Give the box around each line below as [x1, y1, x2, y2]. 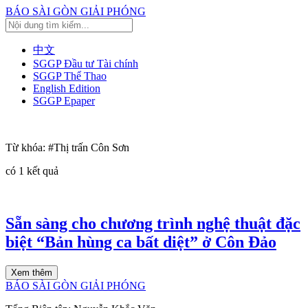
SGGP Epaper [33, 95, 95, 107]
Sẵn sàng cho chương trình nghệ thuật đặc [5, 214, 300, 232]
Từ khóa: [5, 142, 48, 153]
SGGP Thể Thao [33, 70, 107, 82]
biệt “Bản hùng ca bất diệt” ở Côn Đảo [5, 232, 276, 251]
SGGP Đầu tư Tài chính [33, 58, 138, 69]
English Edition [33, 82, 100, 94]
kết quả [24, 165, 58, 177]
